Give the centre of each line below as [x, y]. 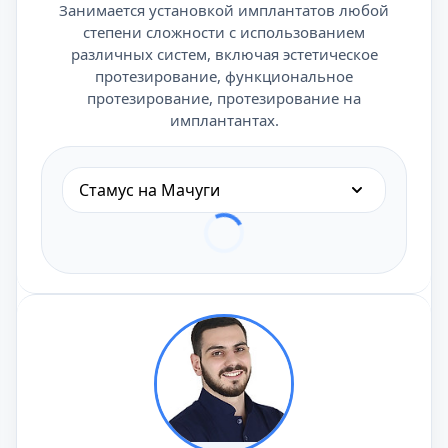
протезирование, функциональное [224, 76]
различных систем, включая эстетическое [224, 54]
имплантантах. [224, 120]
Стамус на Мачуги [149, 190]
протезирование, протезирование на [224, 98]
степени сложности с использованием [224, 32]
